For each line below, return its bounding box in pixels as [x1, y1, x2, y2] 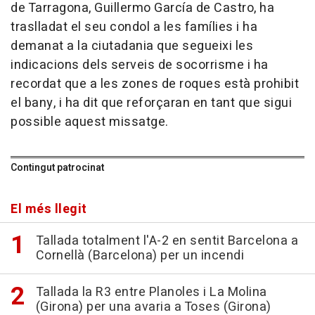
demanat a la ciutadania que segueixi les [11, 37, 253, 56]
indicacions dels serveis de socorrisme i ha [11, 56, 269, 75]
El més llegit [11, 200, 87, 219]
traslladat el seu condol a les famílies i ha [11, 18, 257, 37]
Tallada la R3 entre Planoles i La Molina [35, 283, 267, 302]
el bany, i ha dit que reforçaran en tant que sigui [11, 94, 292, 113]
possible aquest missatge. [11, 112, 169, 132]
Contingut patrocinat [11, 160, 104, 176]
